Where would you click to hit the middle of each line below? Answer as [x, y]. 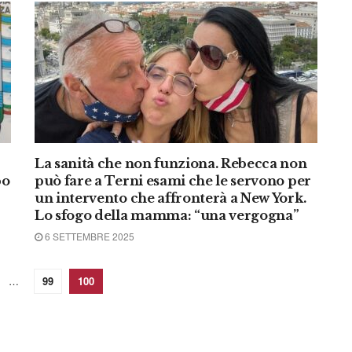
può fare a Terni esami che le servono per [173, 181]
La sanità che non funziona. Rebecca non [171, 163]
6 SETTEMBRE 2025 [88, 236]
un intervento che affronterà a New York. [170, 198]
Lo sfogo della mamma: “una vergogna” [167, 215]
